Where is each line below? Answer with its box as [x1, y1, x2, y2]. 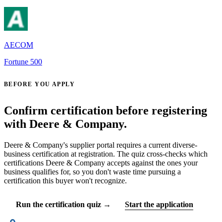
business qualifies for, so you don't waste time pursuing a [4, 167, 181, 176]
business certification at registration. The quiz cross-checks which [4, 150, 208, 159]
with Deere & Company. [4, 117, 127, 131]
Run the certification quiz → [16, 200, 111, 209]
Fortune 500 [4, 57, 42, 66]
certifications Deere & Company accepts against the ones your [4, 159, 198, 167]
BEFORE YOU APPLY [4, 81, 75, 88]
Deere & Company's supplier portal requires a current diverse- [4, 141, 197, 150]
